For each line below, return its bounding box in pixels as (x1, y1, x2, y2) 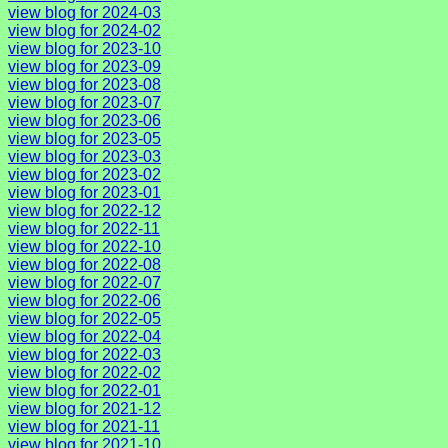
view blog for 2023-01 (8, 183, 161, 201)
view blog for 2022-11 (8, 219, 160, 237)
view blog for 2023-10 (8, 39, 161, 57)
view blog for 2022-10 (8, 237, 161, 255)
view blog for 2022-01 (8, 381, 161, 399)
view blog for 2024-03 (8, 3, 161, 21)
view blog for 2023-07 (8, 93, 161, 111)
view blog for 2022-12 (8, 201, 161, 219)
